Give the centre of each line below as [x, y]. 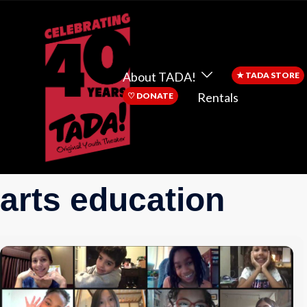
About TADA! [159, 77]
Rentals [218, 98]
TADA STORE [271, 75]
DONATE [154, 96]
